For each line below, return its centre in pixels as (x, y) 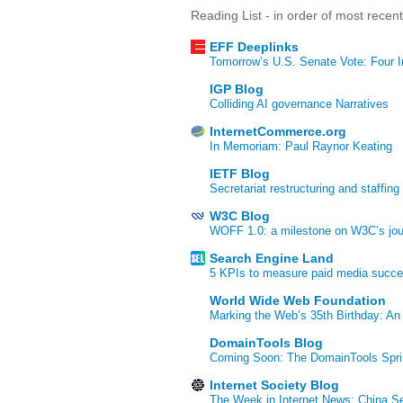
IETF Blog (240, 174)
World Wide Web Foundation (298, 301)
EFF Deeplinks (254, 47)
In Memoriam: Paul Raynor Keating (301, 147)
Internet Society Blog (274, 385)
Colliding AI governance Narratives (299, 104)
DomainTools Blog (266, 343)
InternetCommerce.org (278, 132)
